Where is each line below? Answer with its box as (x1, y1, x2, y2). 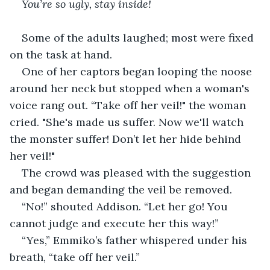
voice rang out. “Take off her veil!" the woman (10, 98, 249, 112)
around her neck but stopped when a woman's (10, 81, 253, 95)
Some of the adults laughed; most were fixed (22, 30, 257, 45)
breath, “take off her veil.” (10, 250, 140, 264)
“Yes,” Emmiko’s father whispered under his (22, 233, 250, 247)
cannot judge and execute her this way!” (10, 216, 219, 230)
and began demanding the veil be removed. (10, 182, 232, 196)
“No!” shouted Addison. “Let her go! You (22, 199, 231, 213)
